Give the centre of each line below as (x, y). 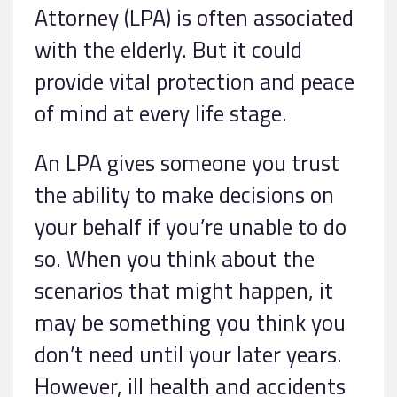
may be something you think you (190, 323)
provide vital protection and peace (195, 82)
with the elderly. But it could (168, 50)
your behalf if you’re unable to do (191, 227)
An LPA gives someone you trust (187, 163)
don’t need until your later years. (188, 354)
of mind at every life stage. (161, 113)
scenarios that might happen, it (184, 291)
